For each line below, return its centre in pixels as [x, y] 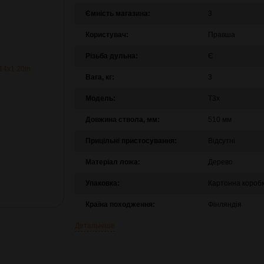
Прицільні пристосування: [131, 141]
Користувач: [107, 35]
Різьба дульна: [111, 56]
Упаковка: [102, 183]
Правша [221, 35]
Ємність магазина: [118, 14]
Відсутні [221, 141]
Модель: [100, 98]
